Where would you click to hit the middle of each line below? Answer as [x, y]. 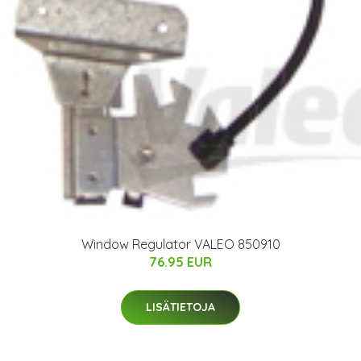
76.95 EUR [180, 261]
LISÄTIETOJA [180, 307]
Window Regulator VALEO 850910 [180, 244]
